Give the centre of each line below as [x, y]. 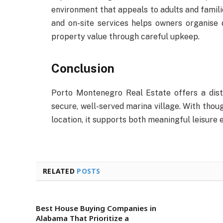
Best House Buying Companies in [96, 208]
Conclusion [83, 68]
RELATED [60, 171]
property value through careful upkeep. [125, 36]
